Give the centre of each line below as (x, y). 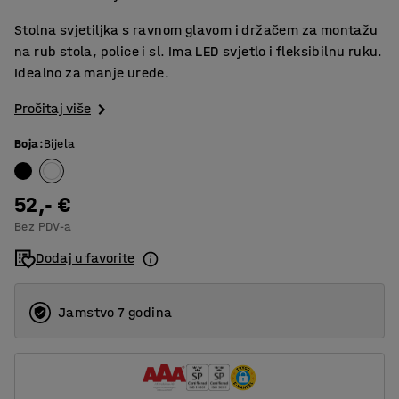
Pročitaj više (53, 108)
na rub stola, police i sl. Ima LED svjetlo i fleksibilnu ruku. (199, 51)
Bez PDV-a (43, 227)
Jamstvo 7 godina (115, 313)
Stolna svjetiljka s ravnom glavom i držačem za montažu (196, 30)
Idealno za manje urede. (92, 73)
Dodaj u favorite (85, 258)
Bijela (60, 144)
